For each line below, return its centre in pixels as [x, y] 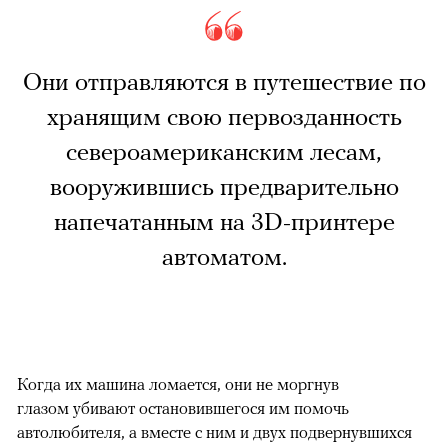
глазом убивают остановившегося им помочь [183, 408]
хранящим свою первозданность [224, 118]
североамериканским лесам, [224, 153]
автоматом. [224, 258]
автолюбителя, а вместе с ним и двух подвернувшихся [214, 432]
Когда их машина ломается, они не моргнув [178, 384]
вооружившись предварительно [224, 188]
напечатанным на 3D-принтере [224, 223]
